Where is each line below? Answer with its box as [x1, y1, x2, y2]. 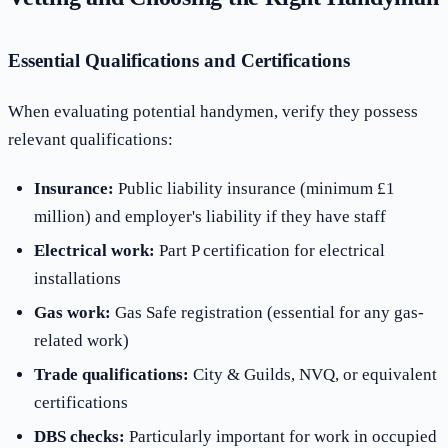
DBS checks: [33, 426, 125, 446]
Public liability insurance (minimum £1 [113, 178, 395, 198]
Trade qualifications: [33, 364, 189, 384]
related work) [33, 330, 129, 350]
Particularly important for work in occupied [124, 426, 437, 446]
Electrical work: [33, 240, 155, 260]
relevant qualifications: [8, 129, 173, 149]
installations [33, 268, 121, 288]
